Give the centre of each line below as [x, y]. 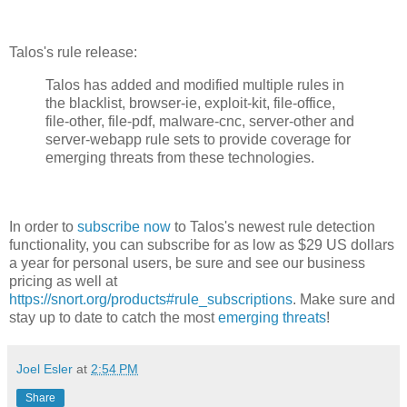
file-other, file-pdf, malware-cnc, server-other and [200, 122]
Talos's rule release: [73, 53]
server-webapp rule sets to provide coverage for [198, 140]
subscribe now [124, 227]
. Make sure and [344, 300]
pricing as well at [63, 282]
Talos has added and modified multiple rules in [195, 85]
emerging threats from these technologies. [180, 158]
